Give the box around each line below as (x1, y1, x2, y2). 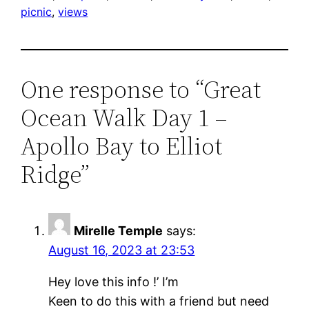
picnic (21, 4, 52, 19)
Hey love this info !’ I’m (48, 274, 179, 289)
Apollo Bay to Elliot (21, 128, 223, 163)
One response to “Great (21, 72, 261, 106)
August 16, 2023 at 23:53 (48, 242, 195, 257)
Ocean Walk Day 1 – (21, 100, 228, 134)
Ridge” (21, 157, 90, 191)
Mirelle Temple (74, 223, 163, 238)
